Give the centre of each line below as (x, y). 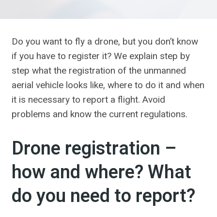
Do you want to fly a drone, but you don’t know (105, 41)
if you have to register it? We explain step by (101, 56)
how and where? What (101, 172)
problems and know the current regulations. (100, 114)
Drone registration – (94, 149)
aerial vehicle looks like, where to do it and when (108, 85)
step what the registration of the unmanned (99, 70)
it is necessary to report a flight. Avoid (88, 100)
